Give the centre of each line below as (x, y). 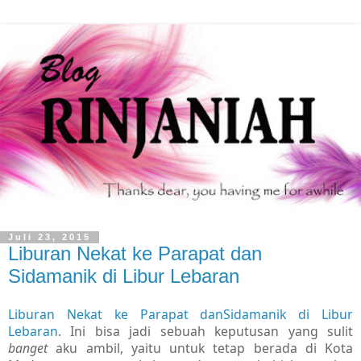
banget (28, 349)
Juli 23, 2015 (50, 237)
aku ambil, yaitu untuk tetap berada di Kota (200, 349)
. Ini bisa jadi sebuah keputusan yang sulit (205, 332)
